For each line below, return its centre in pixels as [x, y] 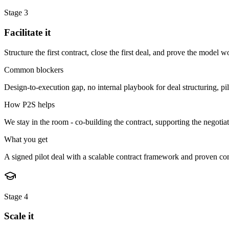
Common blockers [34, 70]
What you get [26, 139]
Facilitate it [27, 32]
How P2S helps [29, 104]
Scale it [19, 216]
